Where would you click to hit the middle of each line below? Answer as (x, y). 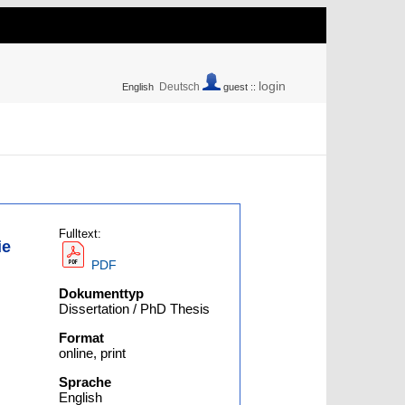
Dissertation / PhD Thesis (135, 309)
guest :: (240, 87)
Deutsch (179, 87)
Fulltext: (80, 234)
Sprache (85, 382)
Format (82, 338)
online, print (93, 353)
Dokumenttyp (102, 293)
